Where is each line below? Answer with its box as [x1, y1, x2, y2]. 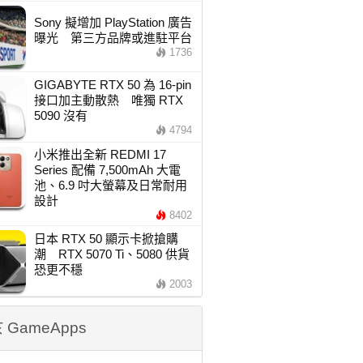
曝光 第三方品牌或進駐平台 [33, 31, 192, 45]
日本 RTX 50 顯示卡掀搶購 [33, 232, 178, 246]
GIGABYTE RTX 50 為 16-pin [33, 78, 191, 92]
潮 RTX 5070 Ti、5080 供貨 [33, 247, 190, 261]
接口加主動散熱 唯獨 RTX [33, 93, 183, 107]
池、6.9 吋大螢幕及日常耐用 [33, 178, 187, 192]
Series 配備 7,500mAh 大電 [33, 163, 181, 177]
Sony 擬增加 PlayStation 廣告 [33, 15, 192, 29]
